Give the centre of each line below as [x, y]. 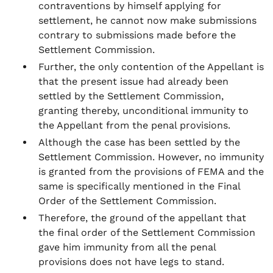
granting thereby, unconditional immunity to [144, 111]
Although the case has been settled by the [139, 142]
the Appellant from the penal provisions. [134, 125]
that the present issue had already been [133, 81]
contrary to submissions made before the [137, 35]
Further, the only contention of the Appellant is [151, 67]
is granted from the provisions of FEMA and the [151, 172]
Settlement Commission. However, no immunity [151, 157]
